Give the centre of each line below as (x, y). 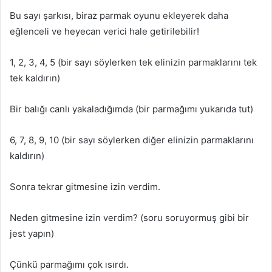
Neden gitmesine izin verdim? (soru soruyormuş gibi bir (129, 218)
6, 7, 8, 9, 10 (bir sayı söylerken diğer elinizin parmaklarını (132, 140)
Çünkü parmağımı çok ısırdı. (69, 264)
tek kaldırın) (35, 78)
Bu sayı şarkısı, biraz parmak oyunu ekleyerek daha (119, 15)
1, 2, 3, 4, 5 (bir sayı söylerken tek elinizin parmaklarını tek (133, 62)
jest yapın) (32, 233)
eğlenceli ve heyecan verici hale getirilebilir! (104, 31)
